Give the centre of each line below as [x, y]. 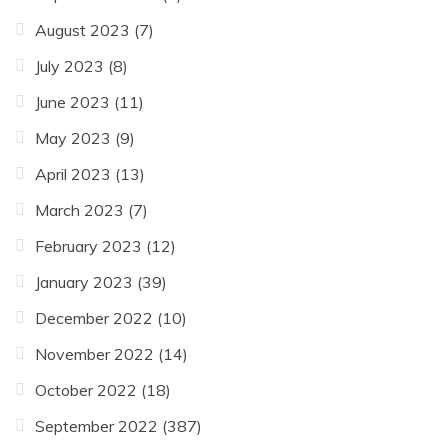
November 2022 [94, 353]
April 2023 [73, 173]
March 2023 [79, 209]
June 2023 [72, 101]
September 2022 [96, 425]
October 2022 [86, 389]
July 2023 [69, 65]
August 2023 [82, 29]
